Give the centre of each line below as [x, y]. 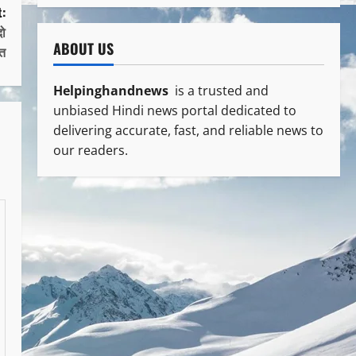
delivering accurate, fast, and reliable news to [188, 130]
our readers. [90, 150]
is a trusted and [220, 90]
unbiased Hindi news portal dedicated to [174, 110]
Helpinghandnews [112, 90]
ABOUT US [83, 48]
